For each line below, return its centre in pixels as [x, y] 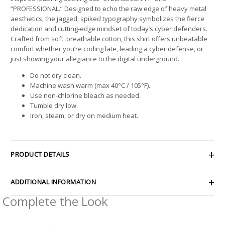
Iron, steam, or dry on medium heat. [84, 115]
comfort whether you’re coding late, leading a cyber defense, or [107, 48]
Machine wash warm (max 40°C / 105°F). [90, 85]
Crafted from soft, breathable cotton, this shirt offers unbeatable [109, 38]
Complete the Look [55, 201]
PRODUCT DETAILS [40, 154]
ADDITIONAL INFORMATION [53, 182]
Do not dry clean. [56, 75]
